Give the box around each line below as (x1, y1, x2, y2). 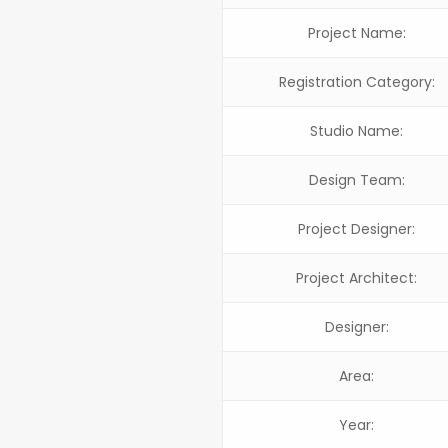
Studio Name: (310, 120, 403, 141)
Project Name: (307, 22, 406, 43)
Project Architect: (296, 267, 417, 288)
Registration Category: (278, 71, 435, 92)
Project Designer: (298, 218, 415, 239)
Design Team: (308, 169, 405, 190)
